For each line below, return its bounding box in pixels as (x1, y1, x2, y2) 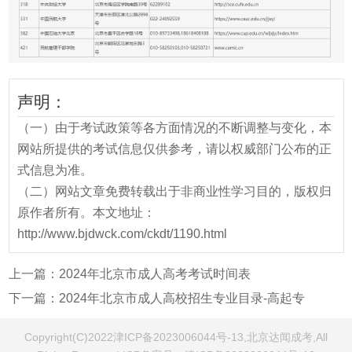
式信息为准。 (17, 163, 93, 177)
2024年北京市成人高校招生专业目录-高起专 (58, 291, 305, 305)
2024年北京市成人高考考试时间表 (58, 266, 251, 280)
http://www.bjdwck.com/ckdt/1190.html (17, 226, 227, 240)
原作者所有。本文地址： (17, 205, 156, 219)
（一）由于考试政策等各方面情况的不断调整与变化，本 (17, 120, 332, 134)
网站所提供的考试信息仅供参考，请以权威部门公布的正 (17, 141, 332, 156)
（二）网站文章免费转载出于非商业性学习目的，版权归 (17, 184, 332, 198)
